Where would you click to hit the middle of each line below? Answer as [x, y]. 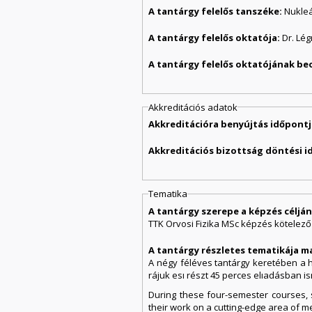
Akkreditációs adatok [193, 107]
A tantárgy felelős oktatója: [216, 37]
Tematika [168, 194]
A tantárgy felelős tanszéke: [217, 11]
